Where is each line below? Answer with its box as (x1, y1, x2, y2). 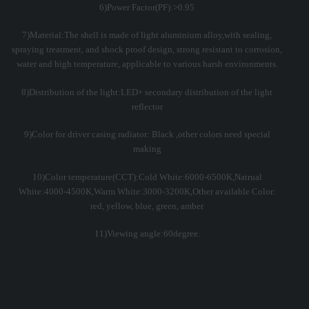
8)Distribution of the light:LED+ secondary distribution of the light (21, 86, 273, 97)
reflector (131, 101, 163, 112)
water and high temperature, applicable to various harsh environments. (16, 59, 278, 70)
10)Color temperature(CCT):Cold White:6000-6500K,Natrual (32, 171, 262, 182)
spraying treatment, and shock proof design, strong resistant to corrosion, (12, 44, 283, 55)
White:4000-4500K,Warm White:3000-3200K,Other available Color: (18, 186, 276, 197)
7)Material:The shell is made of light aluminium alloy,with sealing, (22, 30, 272, 41)
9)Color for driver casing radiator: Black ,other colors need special (23, 129, 270, 140)
